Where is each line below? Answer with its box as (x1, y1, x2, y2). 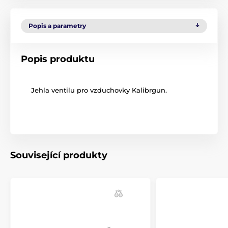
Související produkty (10, 149, 107, 161)
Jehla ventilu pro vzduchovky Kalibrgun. (31, 85, 167, 94)
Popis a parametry (28, 21, 86, 30)
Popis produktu (21, 53, 95, 65)
